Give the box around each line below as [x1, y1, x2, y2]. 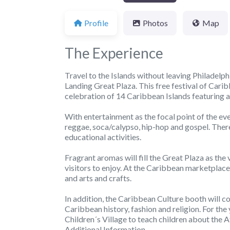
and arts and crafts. [65, 172, 131, 183]
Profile [84, 17, 108, 28]
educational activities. [65, 131, 141, 142]
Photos [143, 17, 168, 28]
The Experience [65, 44, 163, 62]
